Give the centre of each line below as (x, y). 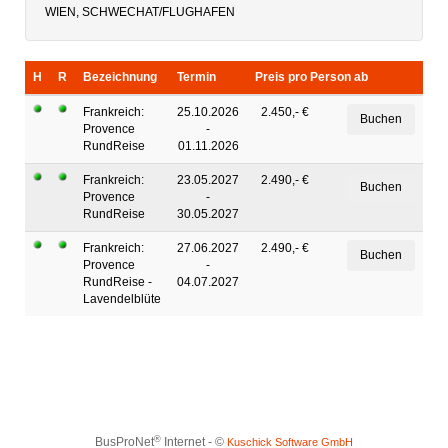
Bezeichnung (120, 77)
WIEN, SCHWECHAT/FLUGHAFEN (140, 12)
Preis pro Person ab (311, 77)
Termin (196, 77)
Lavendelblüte (122, 299)
